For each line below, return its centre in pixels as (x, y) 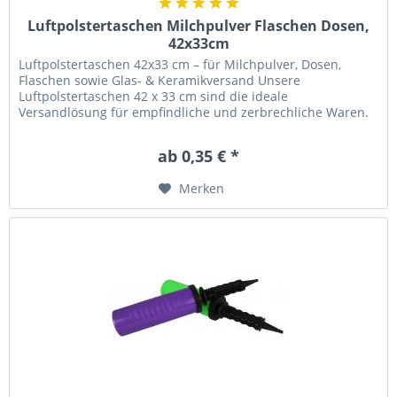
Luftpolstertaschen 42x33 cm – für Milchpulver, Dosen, (180, 64)
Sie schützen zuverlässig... (97, 128)
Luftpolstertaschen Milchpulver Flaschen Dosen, (199, 25)
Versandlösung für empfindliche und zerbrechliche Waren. (194, 112)
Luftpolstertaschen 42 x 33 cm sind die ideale (154, 96)
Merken (202, 188)
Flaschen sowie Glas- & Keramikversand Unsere (160, 80)
